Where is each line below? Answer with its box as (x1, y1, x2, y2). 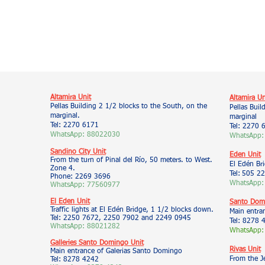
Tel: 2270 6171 (50, 122, 99, 129)
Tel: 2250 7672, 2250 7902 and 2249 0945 (50, 215, 191, 222)
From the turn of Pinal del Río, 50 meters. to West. (50, 157, 212, 164)
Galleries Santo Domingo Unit (50, 240, 144, 247)
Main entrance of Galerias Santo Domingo (50, 248, 182, 255)
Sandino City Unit (50, 148, 106, 156)
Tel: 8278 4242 (50, 256, 99, 263)
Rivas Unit (230, 246, 261, 253)
